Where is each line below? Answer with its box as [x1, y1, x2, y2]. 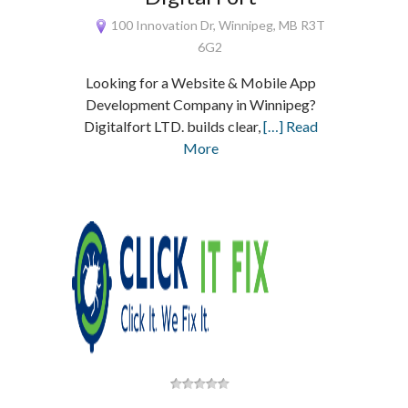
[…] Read [262, 117, 318, 135]
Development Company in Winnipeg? [85, 96, 316, 113]
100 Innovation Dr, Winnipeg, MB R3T [108, 17, 326, 33]
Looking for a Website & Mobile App [85, 74, 316, 91]
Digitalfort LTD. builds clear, [83, 117, 263, 135]
